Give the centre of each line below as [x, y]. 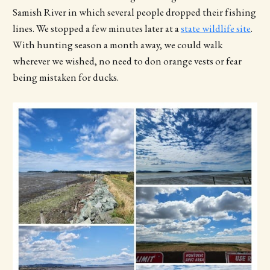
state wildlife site [215, 29]
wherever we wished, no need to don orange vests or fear [127, 61]
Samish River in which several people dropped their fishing [134, 12]
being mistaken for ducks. [66, 77]
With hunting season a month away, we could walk [117, 45]
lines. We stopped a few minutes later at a [96, 29]
